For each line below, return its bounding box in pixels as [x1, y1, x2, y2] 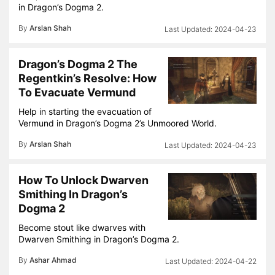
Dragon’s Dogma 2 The [18, 58, 137, 71]
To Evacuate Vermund [18, 86, 136, 99]
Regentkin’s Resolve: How [18, 72, 157, 85]
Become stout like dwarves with [18, 222, 145, 233]
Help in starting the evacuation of [18, 106, 152, 117]
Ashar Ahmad [29, 255, 77, 265]
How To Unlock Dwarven [18, 174, 149, 187]
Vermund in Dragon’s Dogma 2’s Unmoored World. [18, 118, 217, 128]
